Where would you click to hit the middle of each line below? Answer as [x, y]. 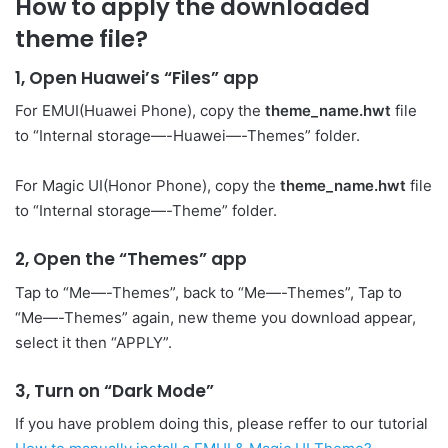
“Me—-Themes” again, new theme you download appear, [215, 317]
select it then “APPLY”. [93, 342]
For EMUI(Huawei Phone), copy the [140, 111]
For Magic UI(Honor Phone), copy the [147, 186]
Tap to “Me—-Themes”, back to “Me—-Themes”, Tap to [208, 292]
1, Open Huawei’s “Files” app [137, 77]
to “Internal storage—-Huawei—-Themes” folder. [187, 136]
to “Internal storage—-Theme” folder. [146, 211]
